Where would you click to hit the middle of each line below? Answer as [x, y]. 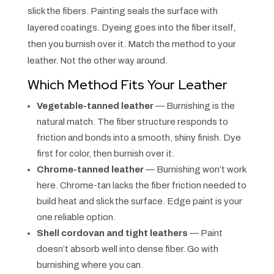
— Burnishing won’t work [194, 170]
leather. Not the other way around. [97, 61]
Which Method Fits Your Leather [127, 85]
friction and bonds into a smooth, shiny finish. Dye [139, 138]
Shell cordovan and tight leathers [112, 233]
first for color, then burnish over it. [105, 154]
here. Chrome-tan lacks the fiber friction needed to [141, 186]
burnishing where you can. [90, 265]
